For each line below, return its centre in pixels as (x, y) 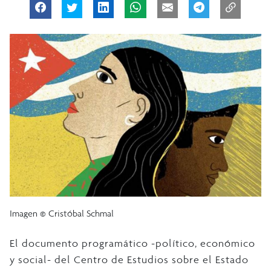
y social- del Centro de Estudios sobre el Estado (129, 259)
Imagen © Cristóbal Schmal (62, 213)
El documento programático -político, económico (132, 243)
